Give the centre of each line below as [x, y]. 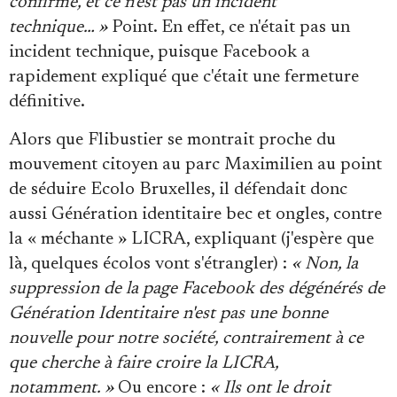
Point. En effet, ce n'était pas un [229, 27]
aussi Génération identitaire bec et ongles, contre [195, 214]
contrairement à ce [293, 338]
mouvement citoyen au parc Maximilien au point [195, 164]
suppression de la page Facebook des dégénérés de [197, 288]
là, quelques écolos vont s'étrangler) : [150, 264]
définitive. [47, 101]
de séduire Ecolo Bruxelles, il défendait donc [178, 189]
